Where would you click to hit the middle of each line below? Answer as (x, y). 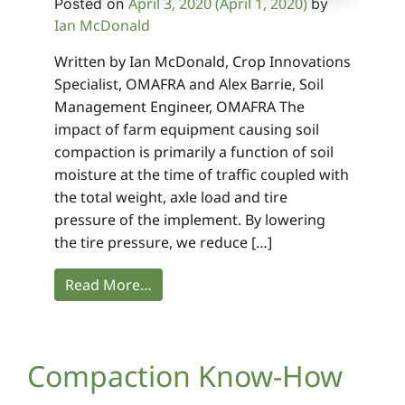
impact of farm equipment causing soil (187, 130)
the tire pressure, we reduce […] (163, 243)
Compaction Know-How (185, 376)
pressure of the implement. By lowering (190, 220)
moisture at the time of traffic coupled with (202, 175)
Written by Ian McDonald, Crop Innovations (202, 62)
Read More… (108, 285)
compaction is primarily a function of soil (194, 152)
